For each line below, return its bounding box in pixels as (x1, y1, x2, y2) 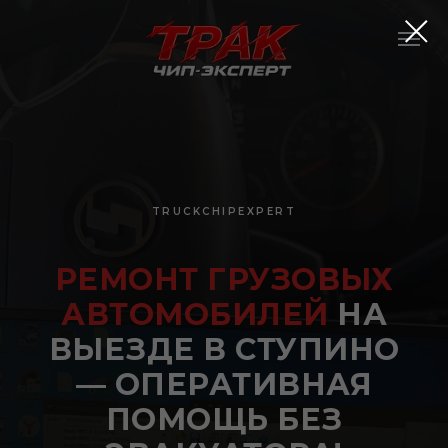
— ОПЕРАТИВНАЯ (75, 366, 373, 403)
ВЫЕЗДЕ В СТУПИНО (48, 331, 400, 368)
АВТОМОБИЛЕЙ (61, 296, 329, 333)
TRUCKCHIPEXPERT (151, 205, 297, 218)
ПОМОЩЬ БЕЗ (105, 401, 343, 438)
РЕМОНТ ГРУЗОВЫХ (54, 261, 394, 298)
